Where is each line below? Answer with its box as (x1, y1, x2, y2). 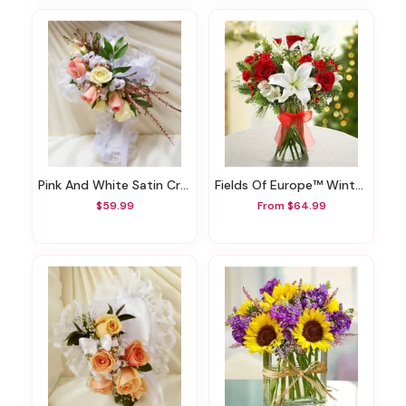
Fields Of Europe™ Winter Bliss (221, 176, 355, 193)
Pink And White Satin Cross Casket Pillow (45, 176, 180, 193)
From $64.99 (256, 198, 326, 214)
